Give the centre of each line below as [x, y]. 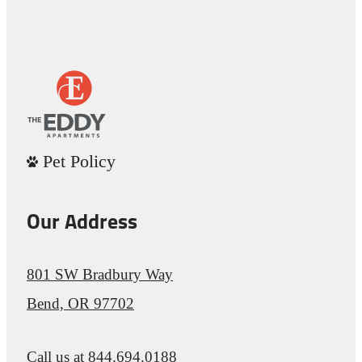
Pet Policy [79, 161]
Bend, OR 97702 [80, 303]
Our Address [82, 224]
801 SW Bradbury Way [100, 274]
